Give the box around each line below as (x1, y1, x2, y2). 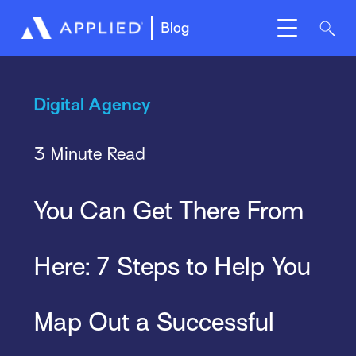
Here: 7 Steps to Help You (33, 251, 311, 281)
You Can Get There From (33, 195, 304, 225)
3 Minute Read (33, 143, 145, 164)
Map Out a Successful (33, 307, 274, 336)
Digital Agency (33, 95, 151, 115)
